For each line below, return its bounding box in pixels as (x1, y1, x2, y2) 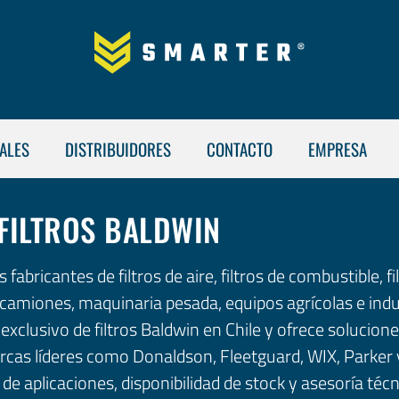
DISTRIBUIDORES (65, 136, 171, 161)
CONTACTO (207, 136, 273, 161)
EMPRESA (308, 136, 367, 161)
